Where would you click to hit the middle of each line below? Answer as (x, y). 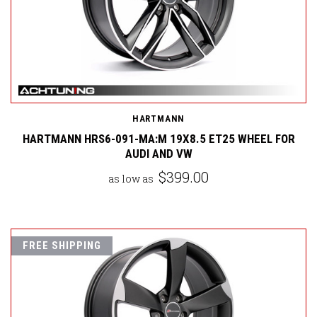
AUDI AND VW (158, 153)
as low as (132, 178)
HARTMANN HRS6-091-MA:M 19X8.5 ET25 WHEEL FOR (158, 138)
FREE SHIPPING (62, 245)
